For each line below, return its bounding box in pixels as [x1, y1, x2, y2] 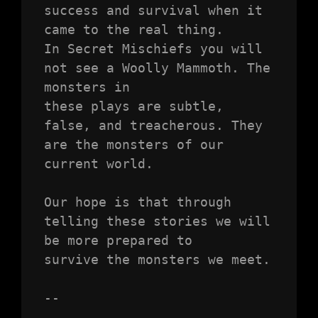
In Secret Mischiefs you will [43, 41, 263, 57]
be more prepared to [43, 233, 192, 248]
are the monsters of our [43, 137, 224, 153]
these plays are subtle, [43, 99, 224, 114]
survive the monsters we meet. [43, 252, 270, 268]
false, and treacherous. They [43, 118, 263, 133]
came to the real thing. [43, 22, 224, 38]
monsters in [43, 79, 130, 95]
